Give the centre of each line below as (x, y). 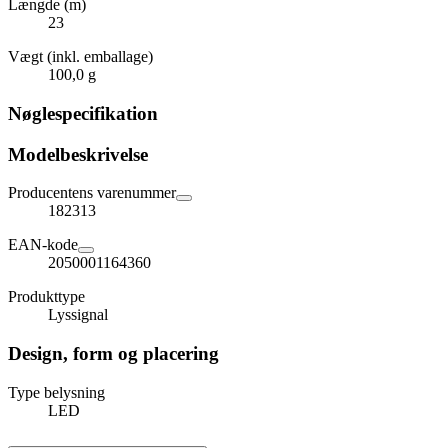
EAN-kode (43, 245)
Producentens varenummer (92, 193)
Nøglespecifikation (83, 114)
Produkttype (46, 297)
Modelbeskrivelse (78, 154)
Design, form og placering (113, 354)
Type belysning (56, 392)
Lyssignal (78, 315)
